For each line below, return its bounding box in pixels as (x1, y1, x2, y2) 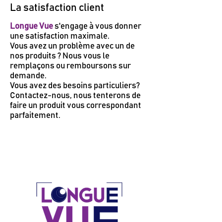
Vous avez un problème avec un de (10, 42, 135, 51)
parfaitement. (10, 111, 60, 120)
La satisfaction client (10, 2, 104, 13)
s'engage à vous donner (53, 22, 141, 31)
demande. (10, 72, 47, 81)
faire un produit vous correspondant (10, 102, 141, 111)
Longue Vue (10, 22, 53, 31)
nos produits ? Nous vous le (10, 52, 110, 61)
